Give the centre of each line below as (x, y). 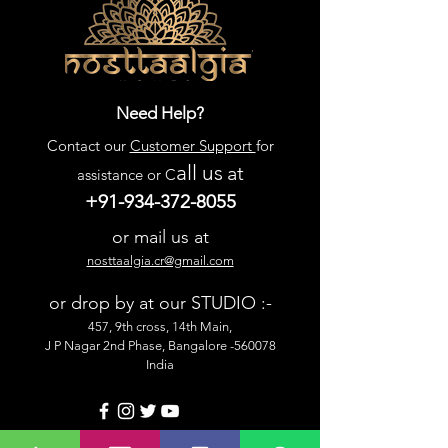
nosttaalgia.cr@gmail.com (160, 260)
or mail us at (160, 237)
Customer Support (192, 145)
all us (199, 172)
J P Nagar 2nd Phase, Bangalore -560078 (160, 345)
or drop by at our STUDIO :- (160, 303)
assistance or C (126, 174)
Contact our (88, 145)
